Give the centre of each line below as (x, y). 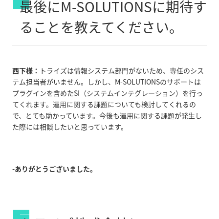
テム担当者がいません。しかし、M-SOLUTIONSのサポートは (107, 82)
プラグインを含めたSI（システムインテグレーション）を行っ (108, 93)
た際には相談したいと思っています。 (70, 127)
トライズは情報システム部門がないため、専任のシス (122, 71)
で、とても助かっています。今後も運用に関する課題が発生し (107, 116)
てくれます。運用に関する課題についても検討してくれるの (104, 104)
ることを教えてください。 (101, 27)
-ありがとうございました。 (55, 169)
